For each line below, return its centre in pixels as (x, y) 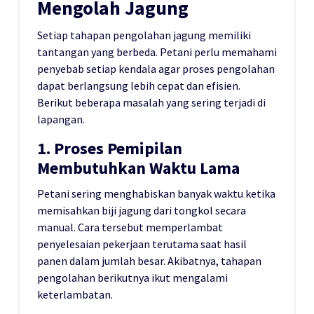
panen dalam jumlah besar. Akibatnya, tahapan (149, 261)
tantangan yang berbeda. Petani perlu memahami (157, 52)
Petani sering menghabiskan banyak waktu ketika (156, 194)
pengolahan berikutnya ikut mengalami (132, 278)
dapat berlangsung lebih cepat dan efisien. (139, 86)
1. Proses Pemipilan (110, 149)
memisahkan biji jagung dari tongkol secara (142, 211)
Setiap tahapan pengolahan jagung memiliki (144, 35)
